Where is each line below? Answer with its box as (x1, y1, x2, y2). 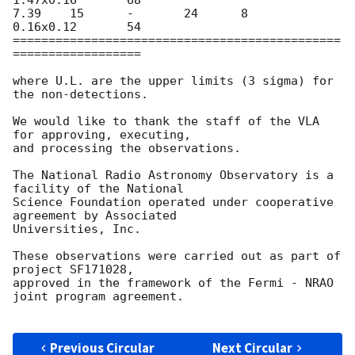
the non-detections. (13, 87, 148, 102)
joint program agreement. (13, 289, 184, 304)
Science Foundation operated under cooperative (13, 195, 334, 210)
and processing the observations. (13, 141, 241, 156)
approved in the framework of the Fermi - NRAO (13, 276, 334, 291)
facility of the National (13, 181, 184, 197)
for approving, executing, (13, 128, 191, 143)
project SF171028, (13, 262, 134, 277)
